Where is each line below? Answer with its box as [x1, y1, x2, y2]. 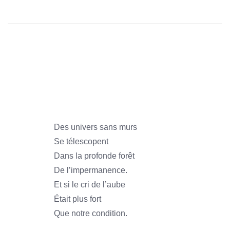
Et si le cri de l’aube [54, 180, 125, 189]
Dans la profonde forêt [54, 151, 135, 160]
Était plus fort [54, 195, 101, 203]
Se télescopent [54, 137, 108, 146]
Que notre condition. [54, 209, 127, 218]
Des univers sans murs [54, 123, 137, 131]
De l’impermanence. [54, 166, 127, 175]
